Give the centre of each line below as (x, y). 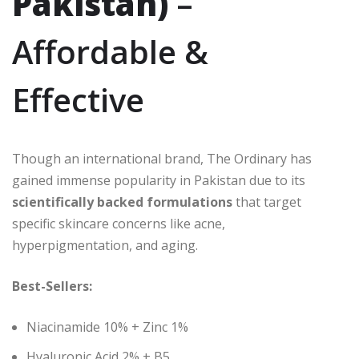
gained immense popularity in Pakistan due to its (159, 181)
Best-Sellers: (52, 286)
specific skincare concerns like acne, (119, 224)
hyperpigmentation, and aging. (105, 246)
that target (267, 202)
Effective (78, 100)
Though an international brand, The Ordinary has (162, 159)
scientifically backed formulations (122, 202)
